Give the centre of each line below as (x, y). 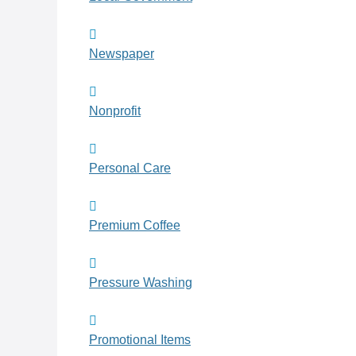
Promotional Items (140, 340)
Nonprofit (115, 111)
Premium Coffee (135, 226)
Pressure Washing (141, 283)
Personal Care (130, 168)
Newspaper (122, 54)
